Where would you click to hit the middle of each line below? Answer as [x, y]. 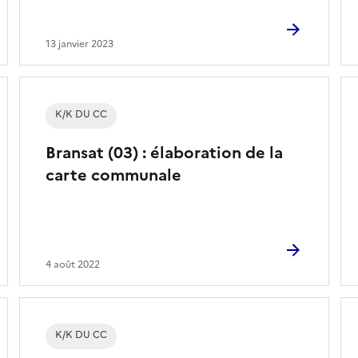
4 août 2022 [72, 264]
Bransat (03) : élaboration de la [164, 152]
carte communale [113, 175]
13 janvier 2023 [79, 44]
